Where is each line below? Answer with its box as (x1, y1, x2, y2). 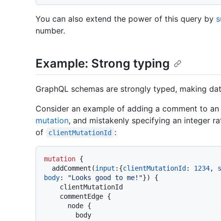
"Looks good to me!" (68, 173, 143, 182)
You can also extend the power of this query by (36, 13, 216, 24)
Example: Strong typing (36, 56, 170, 71)
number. (36, 25, 65, 36)
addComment (52, 164, 91, 172)
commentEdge (60, 192, 107, 200)
